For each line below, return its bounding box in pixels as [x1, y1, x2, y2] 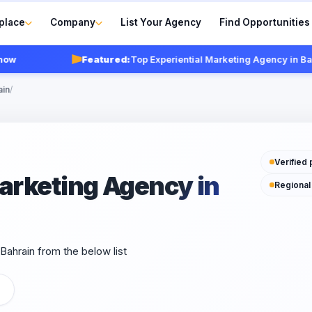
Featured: [59, 54, 109, 65]
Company [50, 16, 96, 28]
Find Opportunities [219, 16, 311, 28]
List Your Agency [120, 16, 202, 28]
